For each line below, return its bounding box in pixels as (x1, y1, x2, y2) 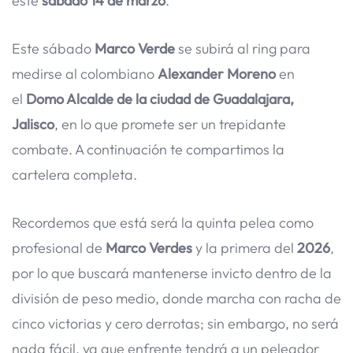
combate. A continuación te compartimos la (12, 139, 284, 158)
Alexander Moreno (158, 64, 276, 83)
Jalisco (12, 114, 54, 133)
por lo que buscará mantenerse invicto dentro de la (12, 263, 332, 282)
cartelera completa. (12, 165, 137, 184)
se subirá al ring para (175, 39, 310, 58)
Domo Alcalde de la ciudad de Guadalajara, (26, 89, 294, 108)
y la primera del (192, 238, 297, 257)
